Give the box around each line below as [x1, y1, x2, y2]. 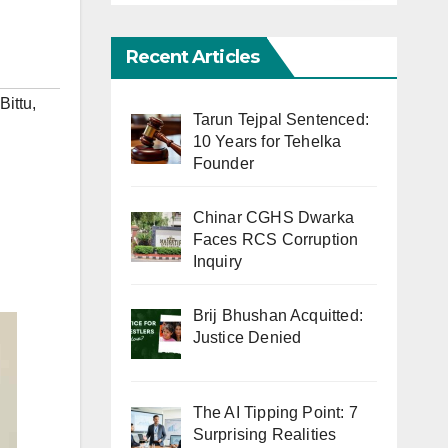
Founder [192, 155, 254, 172]
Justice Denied [192, 328, 302, 346]
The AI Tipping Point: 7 [192, 404, 359, 422]
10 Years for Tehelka [192, 133, 342, 150]
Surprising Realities [192, 426, 337, 444]
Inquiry [192, 252, 242, 270]
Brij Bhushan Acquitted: [192, 306, 364, 324]
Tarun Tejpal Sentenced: [192, 111, 370, 128]
